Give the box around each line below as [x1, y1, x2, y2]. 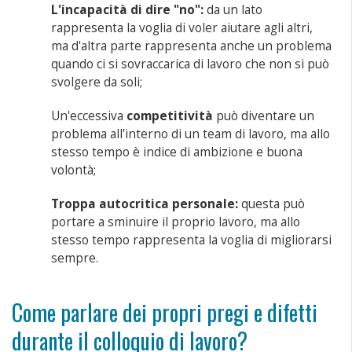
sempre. [51, 249, 99, 266]
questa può [238, 195, 306, 212]
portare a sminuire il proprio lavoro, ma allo [51, 213, 301, 230]
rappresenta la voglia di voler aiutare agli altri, [51, 19, 313, 36]
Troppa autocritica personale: [51, 195, 239, 212]
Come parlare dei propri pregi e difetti [12, 295, 317, 328]
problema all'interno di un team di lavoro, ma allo [51, 125, 331, 142]
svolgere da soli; [51, 73, 143, 90]
